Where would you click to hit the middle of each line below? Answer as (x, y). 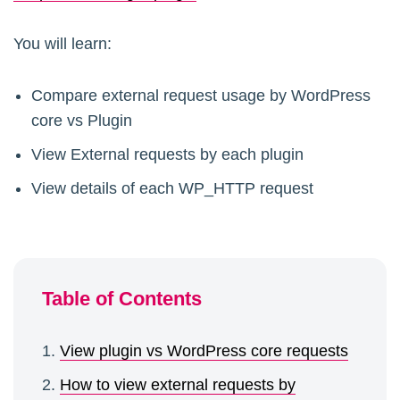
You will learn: (62, 44)
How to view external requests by (178, 385)
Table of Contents (122, 299)
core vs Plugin (82, 121)
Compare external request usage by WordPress (201, 96)
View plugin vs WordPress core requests (204, 351)
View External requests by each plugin (167, 155)
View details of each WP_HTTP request (172, 189)
